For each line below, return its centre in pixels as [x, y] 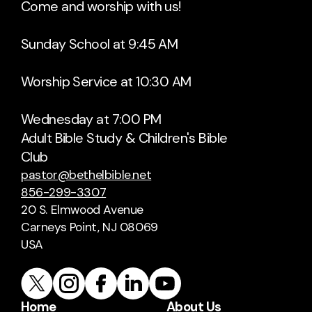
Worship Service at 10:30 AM [106, 82]
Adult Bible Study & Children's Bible [124, 138]
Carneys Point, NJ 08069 [89, 227]
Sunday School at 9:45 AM [100, 44]
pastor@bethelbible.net [86, 175]
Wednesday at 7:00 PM [91, 119]
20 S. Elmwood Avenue [83, 210]
